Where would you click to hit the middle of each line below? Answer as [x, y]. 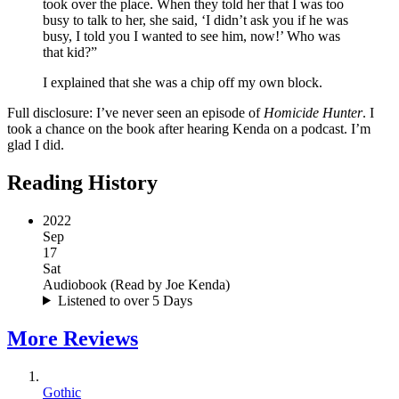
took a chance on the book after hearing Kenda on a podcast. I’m [189, 128]
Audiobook [75, 284]
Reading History [82, 182]
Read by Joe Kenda [170, 284]
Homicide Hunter [313, 112]
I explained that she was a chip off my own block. [183, 82]
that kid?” [70, 52]
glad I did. [36, 144]
